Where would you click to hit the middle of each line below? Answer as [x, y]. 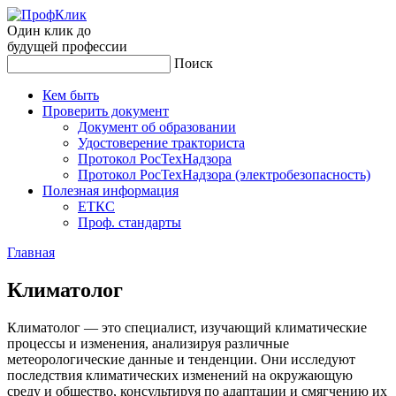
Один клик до [49, 30]
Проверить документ [106, 111]
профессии [93, 46]
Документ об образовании [157, 127]
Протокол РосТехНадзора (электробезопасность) [224, 175]
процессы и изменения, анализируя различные [148, 343]
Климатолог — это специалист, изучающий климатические [187, 327]
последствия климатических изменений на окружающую [180, 375]
